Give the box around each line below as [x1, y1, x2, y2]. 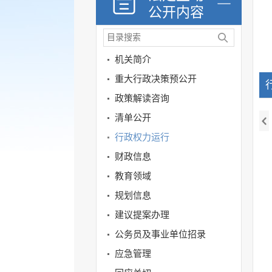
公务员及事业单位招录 [115, 229, 206, 239]
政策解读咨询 [115, 93, 169, 103]
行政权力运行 [115, 132, 169, 142]
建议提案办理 [115, 209, 169, 220]
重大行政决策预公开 [115, 73, 197, 84]
